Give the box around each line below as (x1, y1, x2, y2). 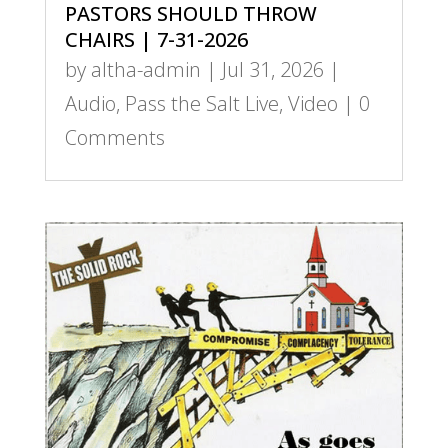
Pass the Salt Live (124, 90, 279, 118)
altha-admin (90, 56, 201, 84)
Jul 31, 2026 (221, 56, 324, 84)
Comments (64, 124, 165, 152)
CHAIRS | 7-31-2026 (64, 26, 248, 54)
